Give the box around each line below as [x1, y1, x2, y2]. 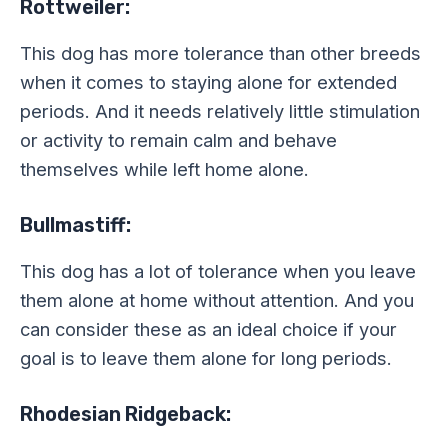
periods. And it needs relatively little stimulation [20, 100, 420, 123]
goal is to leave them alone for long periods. [20, 347, 392, 370]
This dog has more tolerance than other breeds [20, 42, 421, 65]
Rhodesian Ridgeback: [20, 402, 231, 427]
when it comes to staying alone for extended [20, 71, 397, 94]
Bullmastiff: [20, 213, 131, 238]
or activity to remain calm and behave [20, 129, 337, 152]
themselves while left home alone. [20, 158, 309, 181]
